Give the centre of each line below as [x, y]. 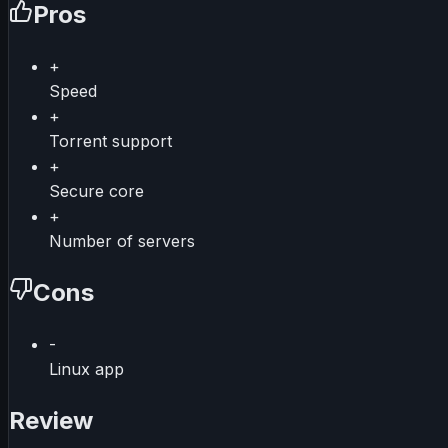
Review [51, 420]
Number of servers [122, 241]
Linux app [86, 369]
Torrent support [110, 141]
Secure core [96, 191]
